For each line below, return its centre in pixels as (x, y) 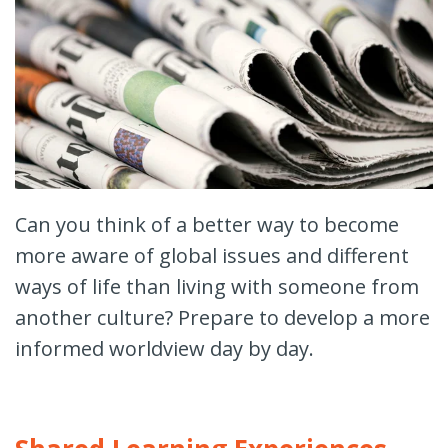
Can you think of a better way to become (207, 224)
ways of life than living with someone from (217, 286)
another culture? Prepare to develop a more (222, 317)
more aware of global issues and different (212, 255)
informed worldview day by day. (164, 348)
